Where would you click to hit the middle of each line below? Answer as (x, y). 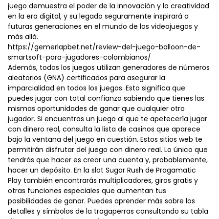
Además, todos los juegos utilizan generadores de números (109, 68)
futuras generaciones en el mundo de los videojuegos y (103, 27)
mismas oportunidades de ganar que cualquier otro (96, 109)
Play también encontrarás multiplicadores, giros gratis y (103, 181)
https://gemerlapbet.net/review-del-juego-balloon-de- (104, 47)
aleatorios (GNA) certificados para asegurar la (87, 78)
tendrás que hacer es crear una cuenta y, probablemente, (108, 160)
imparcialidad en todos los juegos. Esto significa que (97, 88)
